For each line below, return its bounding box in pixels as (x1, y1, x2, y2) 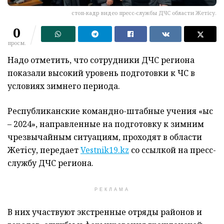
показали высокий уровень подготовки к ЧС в (7, 67, 195, 78)
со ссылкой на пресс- (131, 144, 216, 155)
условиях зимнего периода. (7, 80, 120, 91)
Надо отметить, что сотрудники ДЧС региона (7, 54, 194, 65)
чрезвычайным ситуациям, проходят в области (7, 131, 202, 142)
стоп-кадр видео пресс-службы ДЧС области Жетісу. (71, 9, 216, 16)
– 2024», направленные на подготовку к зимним (7, 118, 204, 129)
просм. (7, 39, 26, 46)
